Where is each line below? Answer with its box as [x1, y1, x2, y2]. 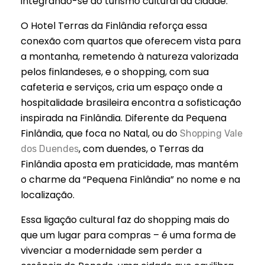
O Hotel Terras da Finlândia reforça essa [21, 19, 207, 33]
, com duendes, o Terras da [79, 142, 203, 156]
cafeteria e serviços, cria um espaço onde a [21, 80, 222, 95]
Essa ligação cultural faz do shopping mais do [21, 213, 230, 227]
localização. [21, 188, 75, 202]
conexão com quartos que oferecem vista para [21, 34, 241, 49]
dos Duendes [21, 143, 79, 155]
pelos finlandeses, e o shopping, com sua [21, 65, 209, 79]
